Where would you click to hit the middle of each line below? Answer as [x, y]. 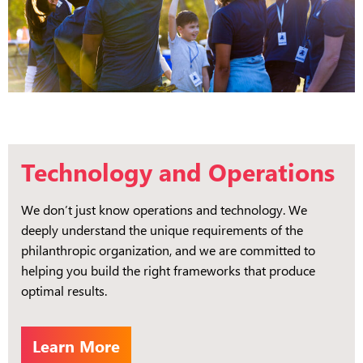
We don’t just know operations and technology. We [164, 209]
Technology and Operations [178, 171]
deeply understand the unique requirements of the [162, 229]
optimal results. [64, 290]
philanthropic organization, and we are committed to [168, 250]
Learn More [76, 345]
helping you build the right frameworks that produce [168, 270]
